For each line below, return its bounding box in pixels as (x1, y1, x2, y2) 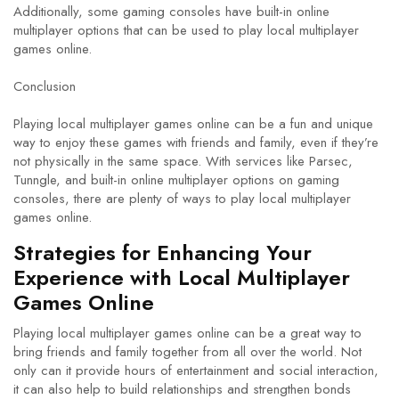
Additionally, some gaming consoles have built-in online (13, 2, 330, 21)
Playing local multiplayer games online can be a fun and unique (13, 114, 373, 134)
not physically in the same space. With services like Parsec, (13, 151, 353, 171)
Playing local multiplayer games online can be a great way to (13, 323, 362, 343)
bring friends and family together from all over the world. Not (13, 342, 362, 362)
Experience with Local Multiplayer (13, 262, 350, 293)
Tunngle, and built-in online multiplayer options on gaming (13, 170, 339, 190)
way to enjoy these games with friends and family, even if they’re (13, 133, 379, 152)
